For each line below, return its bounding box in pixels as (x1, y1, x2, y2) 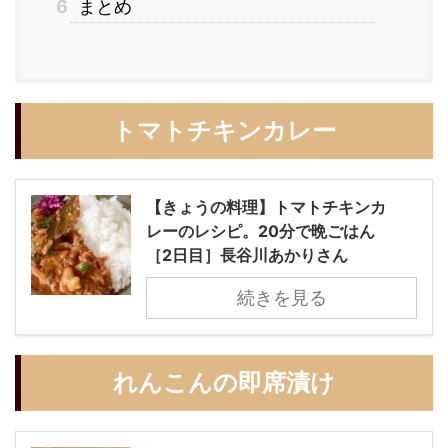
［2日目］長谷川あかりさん (146, 244, 348, 265)
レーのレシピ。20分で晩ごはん (146, 220, 375, 241)
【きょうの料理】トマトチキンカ (146, 196, 386, 217)
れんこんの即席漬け (113, 368, 335, 396)
